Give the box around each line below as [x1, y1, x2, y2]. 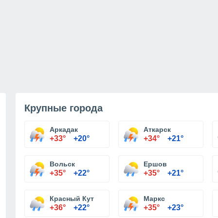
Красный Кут [50, 195, 94, 202]
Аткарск [144, 126, 171, 133]
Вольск [50, 160, 75, 168]
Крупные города [24, 103, 103, 113]
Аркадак [50, 126, 78, 133]
